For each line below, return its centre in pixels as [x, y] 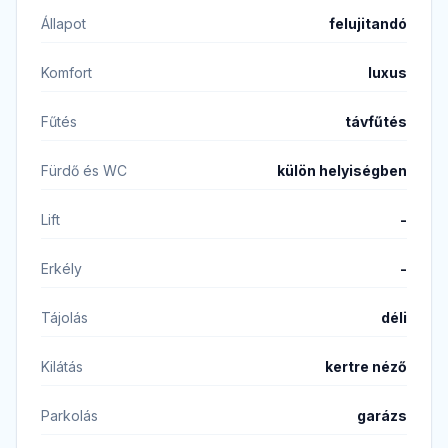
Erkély [61, 268]
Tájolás [64, 317]
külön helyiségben [342, 170]
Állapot [63, 23]
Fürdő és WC [84, 170]
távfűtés [376, 121]
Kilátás [62, 366]
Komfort [66, 72]
